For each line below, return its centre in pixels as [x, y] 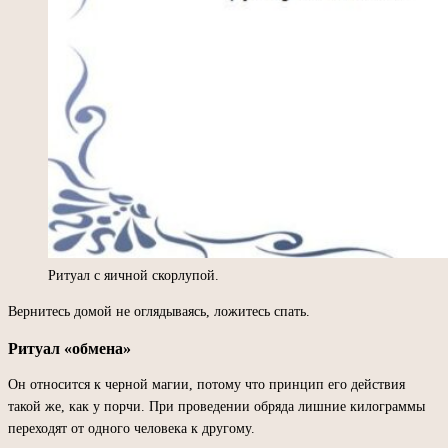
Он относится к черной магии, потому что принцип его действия [206, 384]
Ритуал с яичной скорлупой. [133, 275]
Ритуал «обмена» [69, 348]
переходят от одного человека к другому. [131, 428]
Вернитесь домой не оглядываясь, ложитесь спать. [159, 311]
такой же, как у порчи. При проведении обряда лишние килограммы [216, 406]
